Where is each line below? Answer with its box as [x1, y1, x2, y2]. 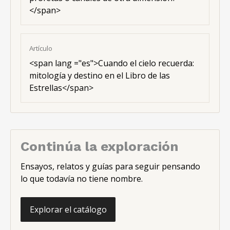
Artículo [29, 43, 53, 53]
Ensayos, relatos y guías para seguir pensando [21, 160, 201, 172]
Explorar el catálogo [29, 204, 107, 216]
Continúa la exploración [21, 138, 179, 154]
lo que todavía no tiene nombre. [21, 172, 143, 184]
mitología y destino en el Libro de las [29, 70, 170, 82]
